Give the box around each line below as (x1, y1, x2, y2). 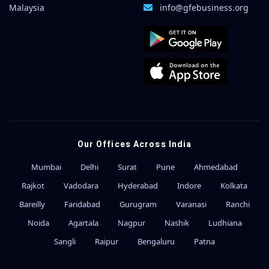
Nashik (164, 217, 189, 228)
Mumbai (31, 161, 61, 172)
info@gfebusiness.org (160, 2, 249, 14)
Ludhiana (208, 217, 242, 228)
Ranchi (226, 198, 250, 210)
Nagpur (117, 217, 145, 228)
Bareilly (19, 198, 45, 210)
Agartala (68, 217, 98, 228)
